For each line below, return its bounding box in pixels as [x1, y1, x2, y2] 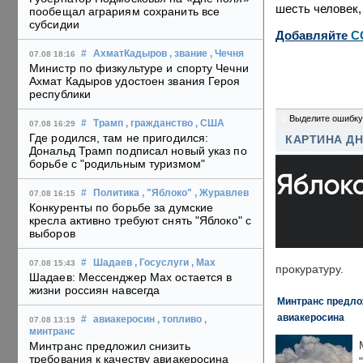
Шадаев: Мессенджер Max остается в [29, 271, 233, 284]
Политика [93, 188, 139, 199]
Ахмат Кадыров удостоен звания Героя [29, 75, 241, 88]
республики [29, 88, 91, 101]
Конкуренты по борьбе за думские [29, 201, 214, 215]
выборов [29, 227, 75, 241]
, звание [169, 49, 207, 59]
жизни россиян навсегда [29, 284, 160, 297]
